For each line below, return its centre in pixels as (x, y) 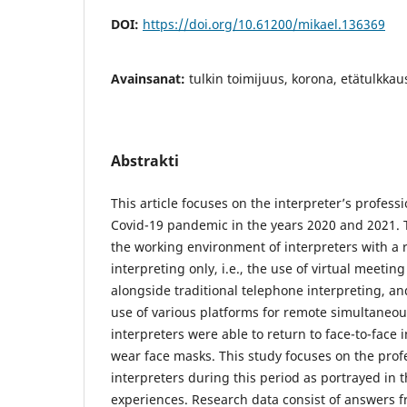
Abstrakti (145, 160)
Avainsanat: (150, 78)
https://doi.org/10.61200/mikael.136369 (264, 24)
